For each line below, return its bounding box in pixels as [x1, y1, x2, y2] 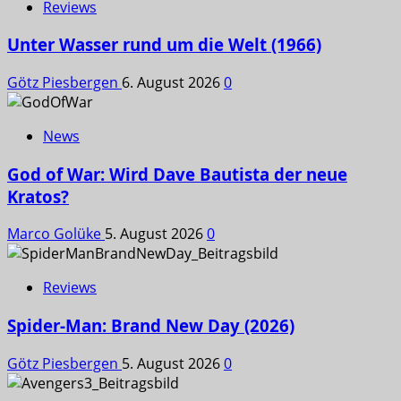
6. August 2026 [122, 73, 224, 92]
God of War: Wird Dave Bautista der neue [7, 162, 347, 185]
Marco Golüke [7, 224, 105, 244]
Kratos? [7, 184, 69, 208]
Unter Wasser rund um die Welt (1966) [7, 33, 321, 56]
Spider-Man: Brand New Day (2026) [7, 314, 294, 337]
